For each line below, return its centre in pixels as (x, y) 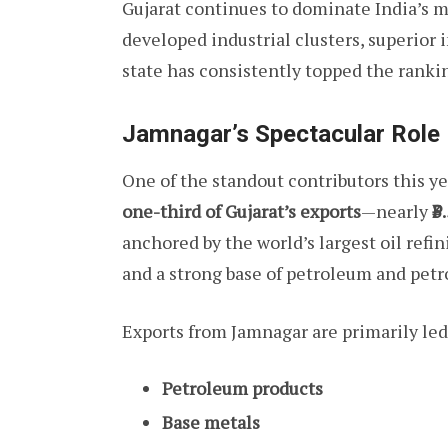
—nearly (396, 210)
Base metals (211, 422)
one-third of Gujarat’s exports (241, 210)
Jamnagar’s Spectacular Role (281, 133)
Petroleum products (242, 388)
